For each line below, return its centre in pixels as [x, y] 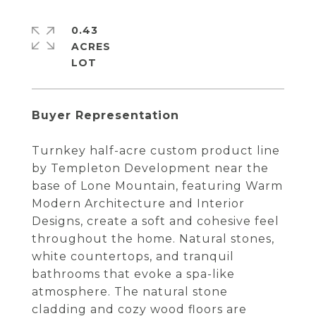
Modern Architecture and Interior [138, 203]
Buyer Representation [105, 115]
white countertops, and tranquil [133, 256]
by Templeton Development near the [150, 168]
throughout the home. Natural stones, [153, 239]
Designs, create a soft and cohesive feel [156, 221]
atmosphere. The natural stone [130, 292]
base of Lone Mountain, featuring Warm [157, 186]
